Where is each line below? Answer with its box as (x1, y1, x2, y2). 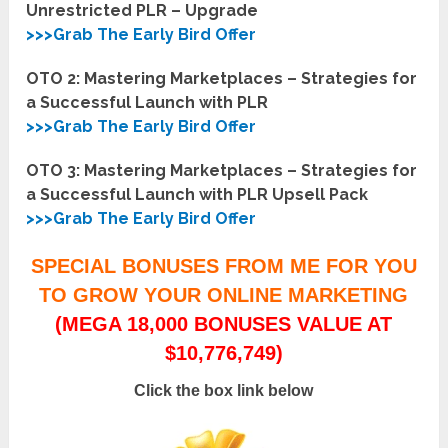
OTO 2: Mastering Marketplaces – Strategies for (26, 69, 418, 89)
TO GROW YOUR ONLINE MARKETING (39, 284, 409, 307)
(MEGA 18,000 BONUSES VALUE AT (55, 313, 393, 336)
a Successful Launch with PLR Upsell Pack (26, 185, 369, 205)
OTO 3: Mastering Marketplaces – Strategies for (26, 161, 418, 181)
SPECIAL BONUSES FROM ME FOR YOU (30, 255, 417, 278)
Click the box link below (134, 382, 314, 400)
